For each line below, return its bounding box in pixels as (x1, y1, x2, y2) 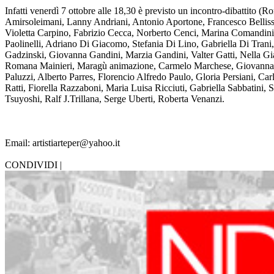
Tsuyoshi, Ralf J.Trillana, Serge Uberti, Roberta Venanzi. (5, 94, 224, 105)
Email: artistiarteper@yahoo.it (5, 138, 120, 149)
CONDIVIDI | (5, 160, 62, 171)
